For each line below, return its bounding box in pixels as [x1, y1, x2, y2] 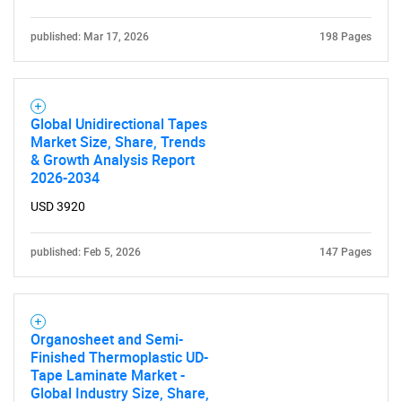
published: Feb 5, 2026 [31, 246, 141, 258]
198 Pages [319, 31, 371, 43]
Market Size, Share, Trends [31, 132, 205, 152]
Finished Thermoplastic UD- [31, 347, 208, 367]
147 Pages [319, 246, 371, 258]
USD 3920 [31, 199, 85, 214]
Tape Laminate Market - [31, 365, 185, 385]
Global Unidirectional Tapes [31, 114, 207, 134]
